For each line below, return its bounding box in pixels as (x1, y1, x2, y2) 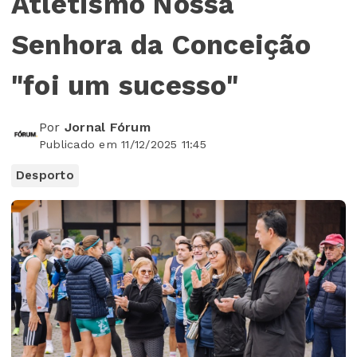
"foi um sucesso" (11, 69, 238, 101)
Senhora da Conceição (11, 28, 311, 61)
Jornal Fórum (64, 119, 151, 135)
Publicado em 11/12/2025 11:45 (39, 137, 206, 151)
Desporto (16, 167, 74, 182)
